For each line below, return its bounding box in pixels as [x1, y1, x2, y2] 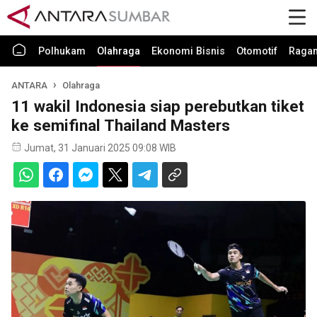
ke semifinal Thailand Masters [11, 116, 230, 134]
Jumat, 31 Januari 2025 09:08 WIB [24, 142, 176, 154]
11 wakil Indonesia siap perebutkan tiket [11, 97, 304, 115]
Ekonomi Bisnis [151, 45, 225, 57]
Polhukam [38, 45, 86, 57]
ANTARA [11, 80, 47, 91]
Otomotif [236, 45, 277, 57]
